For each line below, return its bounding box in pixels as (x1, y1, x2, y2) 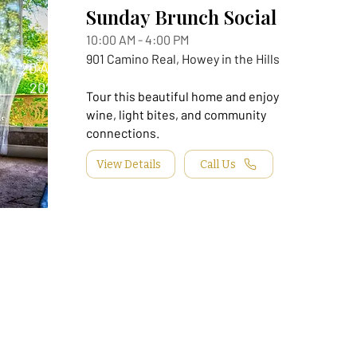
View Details (96, 157, 162, 171)
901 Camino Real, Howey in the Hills (86, 51, 280, 66)
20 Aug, (21, 59, 69, 76)
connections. (86, 125, 159, 140)
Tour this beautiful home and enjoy (86, 88, 279, 104)
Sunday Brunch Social (86, 4, 277, 29)
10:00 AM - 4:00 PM (86, 32, 189, 47)
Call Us (200, 157, 236, 171)
